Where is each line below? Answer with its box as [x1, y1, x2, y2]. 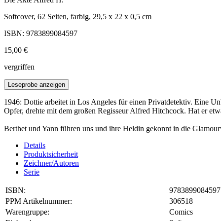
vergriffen [4, 63, 35, 72]
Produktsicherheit [24, 150, 78, 159]
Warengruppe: [5, 208, 49, 217]
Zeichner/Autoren [24, 159, 79, 168]
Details [24, 141, 45, 150]
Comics [169, 208, 193, 217]
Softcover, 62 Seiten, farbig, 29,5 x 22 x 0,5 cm [4, 12, 151, 21]
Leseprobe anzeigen [8, 81, 65, 89]
